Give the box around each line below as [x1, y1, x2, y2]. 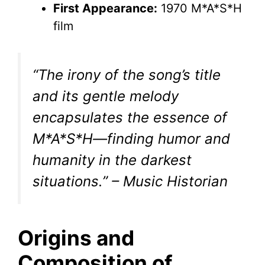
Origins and [18, 225, 134, 250]
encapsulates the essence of [33, 109, 227, 126]
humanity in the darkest [33, 151, 192, 169]
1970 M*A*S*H [157, 1, 242, 15]
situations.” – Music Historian [33, 173, 228, 190]
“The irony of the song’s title [33, 66, 221, 83]
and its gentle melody [33, 88, 179, 105]
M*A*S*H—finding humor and [33, 130, 230, 147]
